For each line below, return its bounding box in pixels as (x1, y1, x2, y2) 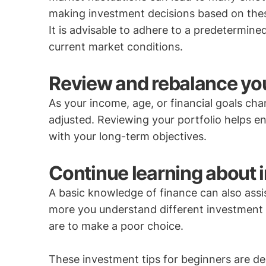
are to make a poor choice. (49, 220, 184, 232)
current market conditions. (49, 40, 183, 53)
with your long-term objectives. (49, 130, 207, 142)
